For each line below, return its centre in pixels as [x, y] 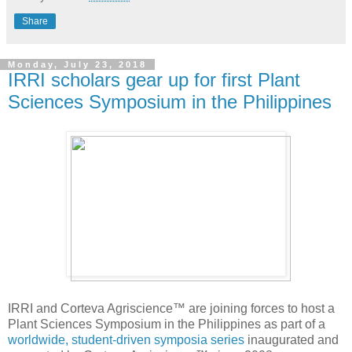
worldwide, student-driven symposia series [126, 340]
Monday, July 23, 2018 [77, 64]
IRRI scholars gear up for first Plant [154, 79]
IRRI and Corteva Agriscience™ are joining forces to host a [171, 309]
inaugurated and [291, 340]
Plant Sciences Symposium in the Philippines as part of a [167, 324]
